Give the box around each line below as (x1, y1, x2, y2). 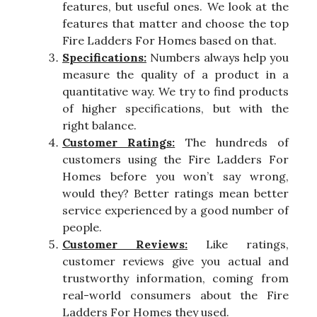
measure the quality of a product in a (62, 67, 289, 82)
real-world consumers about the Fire (62, 288, 289, 303)
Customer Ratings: (62, 135, 175, 150)
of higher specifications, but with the (62, 101, 289, 116)
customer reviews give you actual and (62, 254, 289, 269)
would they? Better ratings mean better (62, 186, 289, 201)
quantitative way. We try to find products (62, 84, 289, 99)
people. (62, 220, 102, 235)
